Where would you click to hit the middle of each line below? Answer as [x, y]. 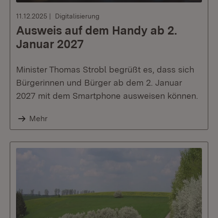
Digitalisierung [77, 16]
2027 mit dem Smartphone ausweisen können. [107, 96]
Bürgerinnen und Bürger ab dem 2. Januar [99, 82]
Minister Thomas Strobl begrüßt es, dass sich [105, 69]
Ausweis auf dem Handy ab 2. [97, 30]
